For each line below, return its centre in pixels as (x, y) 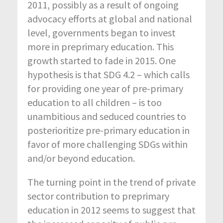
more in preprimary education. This (101, 47)
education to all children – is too (95, 103)
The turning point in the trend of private (111, 182)
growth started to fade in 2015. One (102, 61)
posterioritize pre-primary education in (109, 130)
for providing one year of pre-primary (105, 89)
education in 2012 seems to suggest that (111, 210)
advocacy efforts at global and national (110, 19)
